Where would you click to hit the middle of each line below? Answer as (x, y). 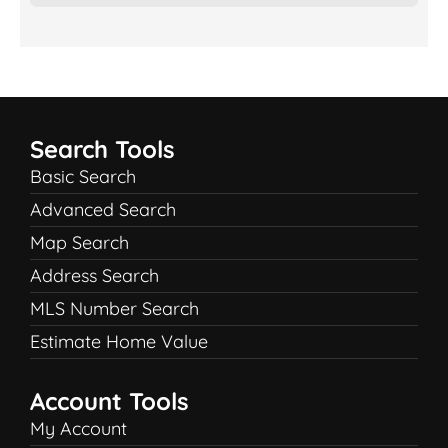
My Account (78, 429)
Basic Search (83, 177)
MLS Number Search (114, 309)
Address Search (94, 276)
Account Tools (109, 401)
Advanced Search (103, 210)
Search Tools (102, 149)
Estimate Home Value (119, 342)
